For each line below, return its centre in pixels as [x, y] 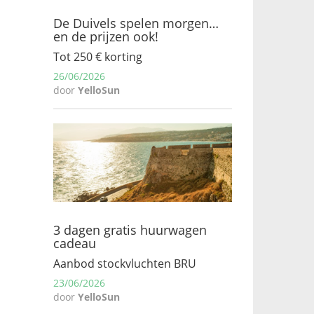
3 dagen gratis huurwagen [130, 230]
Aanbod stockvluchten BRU [125, 263]
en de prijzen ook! [106, 36]
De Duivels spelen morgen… [136, 23]
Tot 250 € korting [98, 56]
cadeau [75, 243]
